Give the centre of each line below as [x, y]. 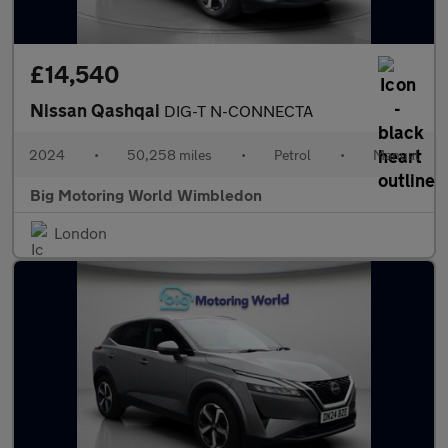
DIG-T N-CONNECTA [238, 110]
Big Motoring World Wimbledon [146, 194]
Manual [396, 154]
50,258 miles [169, 154]
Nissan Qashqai [97, 110]
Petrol [292, 154]
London [80, 232]
